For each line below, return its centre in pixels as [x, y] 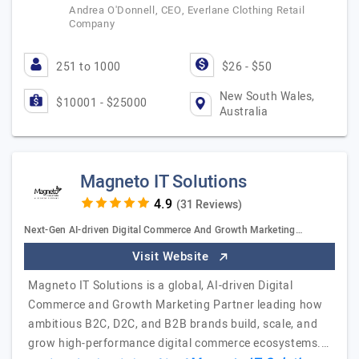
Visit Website [172, 256]
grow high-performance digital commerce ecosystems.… [179, 343]
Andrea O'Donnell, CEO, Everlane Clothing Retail [187, 10]
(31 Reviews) [209, 205]
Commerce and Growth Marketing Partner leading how [175, 305]
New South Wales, [267, 97]
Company [92, 24]
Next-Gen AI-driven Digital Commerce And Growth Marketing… [164, 230]
